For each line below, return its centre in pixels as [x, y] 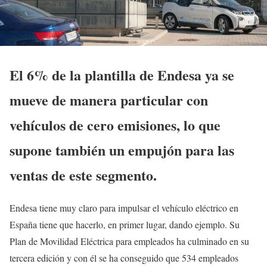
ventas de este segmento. [83, 175]
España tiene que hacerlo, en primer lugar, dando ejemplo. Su [125, 224]
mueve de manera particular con [109, 100]
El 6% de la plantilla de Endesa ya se [122, 74]
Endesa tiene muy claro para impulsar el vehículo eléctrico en [124, 207]
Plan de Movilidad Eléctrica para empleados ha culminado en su [129, 241]
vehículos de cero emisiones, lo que [115, 125]
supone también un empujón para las [122, 150]
